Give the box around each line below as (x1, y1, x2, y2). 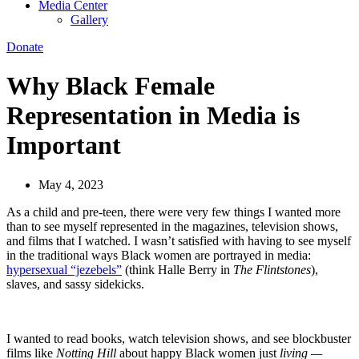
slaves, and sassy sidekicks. (6, 276, 144, 291)
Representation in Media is (6, 101, 300, 131)
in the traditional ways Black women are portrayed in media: (6, 248, 311, 262)
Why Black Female (6, 71, 215, 101)
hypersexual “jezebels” (6, 262, 122, 276)
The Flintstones (233, 262, 311, 276)
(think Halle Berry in (122, 262, 233, 276)
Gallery (71, 13, 108, 26)
